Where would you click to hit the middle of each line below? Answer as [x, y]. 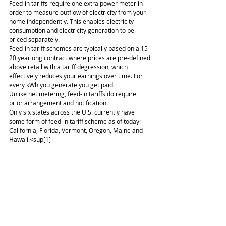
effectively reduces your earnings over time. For [77, 76]
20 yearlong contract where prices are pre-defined [80, 58]
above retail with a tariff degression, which [69, 67]
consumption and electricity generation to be [72, 30]
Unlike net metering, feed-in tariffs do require [73, 94]
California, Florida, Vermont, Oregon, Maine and [77, 130]
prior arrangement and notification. [59, 103]
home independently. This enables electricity [72, 21]
